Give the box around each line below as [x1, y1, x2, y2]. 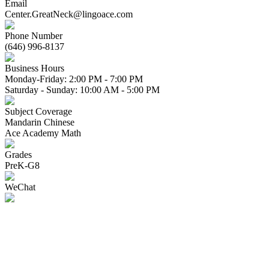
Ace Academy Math [5, 127, 81, 138]
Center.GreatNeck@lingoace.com [5, 8, 133, 19]
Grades [5, 149, 32, 160]
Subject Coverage [5, 106, 72, 116]
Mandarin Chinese [5, 116, 74, 127]
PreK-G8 [5, 160, 40, 171]
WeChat [5, 181, 35, 192]
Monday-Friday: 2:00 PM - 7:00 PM [5, 73, 143, 84]
